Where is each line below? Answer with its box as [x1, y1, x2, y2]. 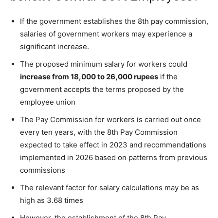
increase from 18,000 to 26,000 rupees [20, 72, 158, 81]
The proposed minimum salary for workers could [20, 59, 187, 69]
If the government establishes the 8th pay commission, [20, 16, 208, 26]
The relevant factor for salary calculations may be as [20, 182, 199, 192]
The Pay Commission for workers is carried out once [20, 114, 201, 124]
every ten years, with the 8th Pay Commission [20, 127, 178, 137]
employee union [20, 97, 75, 107]
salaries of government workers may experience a [20, 29, 192, 38]
